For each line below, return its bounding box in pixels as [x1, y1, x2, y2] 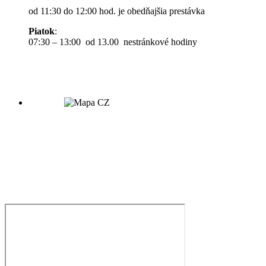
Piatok [28, 26, 55, 36]
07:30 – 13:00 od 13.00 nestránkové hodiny [28, 36, 197, 47]
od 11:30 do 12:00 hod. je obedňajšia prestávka [28, 5, 205, 16]
